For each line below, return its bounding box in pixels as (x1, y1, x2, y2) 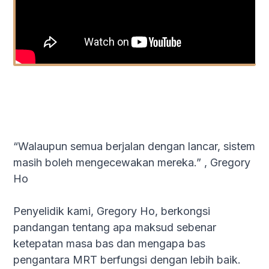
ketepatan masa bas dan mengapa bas (13, 237, 206, 250)
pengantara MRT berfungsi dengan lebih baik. (13, 253, 241, 267)
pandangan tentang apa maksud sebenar (13, 221, 217, 234)
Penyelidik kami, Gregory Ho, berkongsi (13, 205, 211, 218)
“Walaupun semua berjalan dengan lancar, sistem (13, 140, 256, 153)
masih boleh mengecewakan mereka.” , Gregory (13, 156, 251, 169)
